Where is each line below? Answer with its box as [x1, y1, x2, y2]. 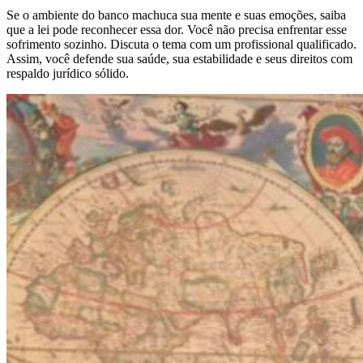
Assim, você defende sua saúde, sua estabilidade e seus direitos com [6, 51, 352, 66]
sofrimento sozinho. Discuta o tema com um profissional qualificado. [6, 36, 357, 51]
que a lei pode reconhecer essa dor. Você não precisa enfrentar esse [6, 22, 347, 36]
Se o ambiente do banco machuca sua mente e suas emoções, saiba [6, 7, 346, 22]
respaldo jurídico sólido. [6, 66, 129, 80]
